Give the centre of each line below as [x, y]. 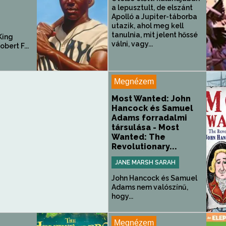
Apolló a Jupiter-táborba [154, 17]
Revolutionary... [144, 147]
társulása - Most [145, 127]
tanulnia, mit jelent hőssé [155, 35]
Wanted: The [138, 137]
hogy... [122, 196]
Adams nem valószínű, [150, 187]
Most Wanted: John [151, 99]
